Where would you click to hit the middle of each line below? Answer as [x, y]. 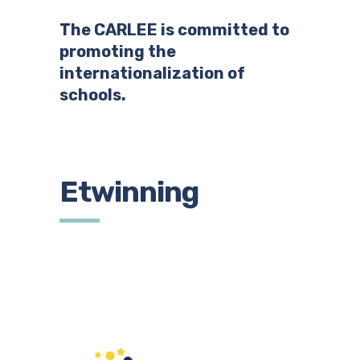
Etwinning [129, 192]
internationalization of [152, 73]
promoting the [118, 51]
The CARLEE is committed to [174, 30]
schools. [93, 95]
